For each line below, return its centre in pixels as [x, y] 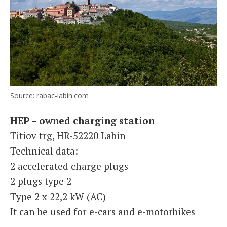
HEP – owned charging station [82, 120]
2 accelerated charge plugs [69, 166]
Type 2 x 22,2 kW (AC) [58, 196]
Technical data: [44, 150]
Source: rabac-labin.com [49, 95]
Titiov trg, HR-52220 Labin [68, 135]
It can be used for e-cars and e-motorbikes [103, 211]
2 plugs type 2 [41, 181]
